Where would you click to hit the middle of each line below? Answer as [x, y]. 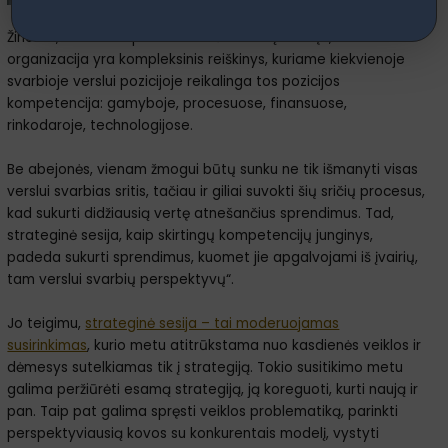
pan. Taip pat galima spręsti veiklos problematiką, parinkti [203, 411]
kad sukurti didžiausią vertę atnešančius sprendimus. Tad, [201, 213]
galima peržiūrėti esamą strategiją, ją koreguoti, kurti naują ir [213, 389]
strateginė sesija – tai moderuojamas [212, 323]
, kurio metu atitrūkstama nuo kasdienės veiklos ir [254, 345]
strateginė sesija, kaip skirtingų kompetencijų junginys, [190, 235]
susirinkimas [47, 345]
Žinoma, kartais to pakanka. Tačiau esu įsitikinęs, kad [184, 38]
